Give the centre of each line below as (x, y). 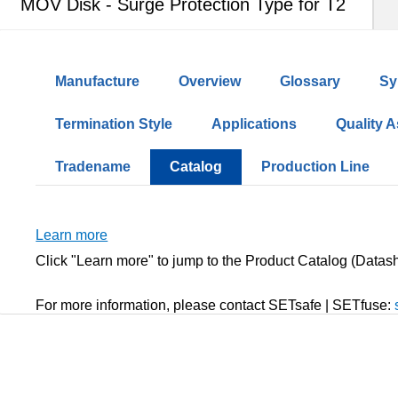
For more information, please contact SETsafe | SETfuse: (215, 305)
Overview (210, 81)
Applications (255, 124)
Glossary (310, 81)
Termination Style (114, 124)
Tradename (93, 167)
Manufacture (98, 81)
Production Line (316, 167)
